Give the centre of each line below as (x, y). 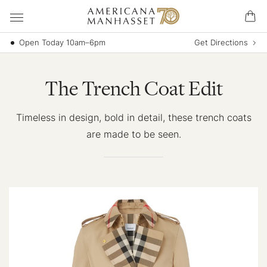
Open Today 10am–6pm (62, 42)
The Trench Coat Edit (133, 88)
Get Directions (221, 42)
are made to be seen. (133, 134)
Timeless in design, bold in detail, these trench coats (133, 117)
